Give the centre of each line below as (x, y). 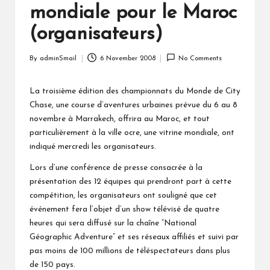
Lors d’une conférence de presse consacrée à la (116, 168)
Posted (39, 64)
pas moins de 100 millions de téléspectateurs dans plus (130, 251)
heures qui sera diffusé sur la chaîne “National (113, 223)
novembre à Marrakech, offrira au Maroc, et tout (120, 119)
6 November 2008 (127, 58)
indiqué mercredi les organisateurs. (93, 146)
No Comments (200, 58)
